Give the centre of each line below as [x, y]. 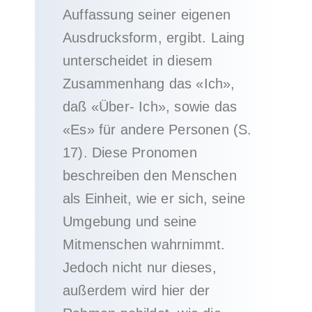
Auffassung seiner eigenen [147, 15]
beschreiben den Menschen [150, 175]
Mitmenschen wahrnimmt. [144, 244]
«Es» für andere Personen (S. [157, 130]
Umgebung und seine [130, 221]
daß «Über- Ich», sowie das [150, 107]
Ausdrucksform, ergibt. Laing [154, 38]
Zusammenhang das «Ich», [149, 84]
